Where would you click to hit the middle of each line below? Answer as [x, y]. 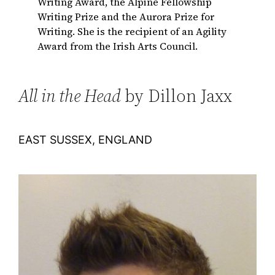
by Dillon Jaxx [179, 95]
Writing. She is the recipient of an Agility [132, 31]
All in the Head [72, 95]
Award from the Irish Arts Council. [118, 46]
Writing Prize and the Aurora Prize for [126, 16]
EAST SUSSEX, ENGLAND [86, 139]
